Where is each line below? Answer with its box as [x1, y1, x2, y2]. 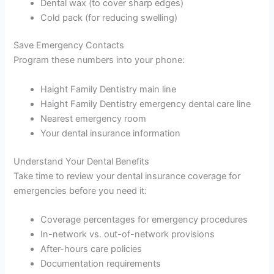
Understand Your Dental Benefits [13, 155, 150, 167]
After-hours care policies [40, 243, 143, 255]
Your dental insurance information [40, 127, 181, 139]
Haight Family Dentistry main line [40, 83, 177, 95]
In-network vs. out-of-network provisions [40, 229, 215, 240]
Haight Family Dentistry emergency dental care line [40, 98, 251, 109]
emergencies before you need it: [13, 185, 147, 196]
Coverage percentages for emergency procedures [40, 214, 248, 226]
